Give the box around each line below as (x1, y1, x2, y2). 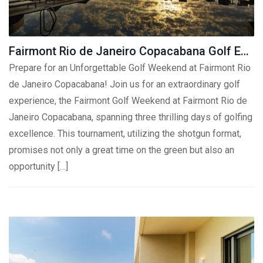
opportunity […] (9, 161, 68, 172)
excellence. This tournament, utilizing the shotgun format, (9, 128, 241, 139)
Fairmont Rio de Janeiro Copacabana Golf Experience (241, 44, 249, 58)
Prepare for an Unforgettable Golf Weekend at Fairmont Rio (9, 62, 251, 73)
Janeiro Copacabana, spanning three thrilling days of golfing (9, 112, 252, 123)
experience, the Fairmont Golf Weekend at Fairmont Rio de (9, 95, 247, 106)
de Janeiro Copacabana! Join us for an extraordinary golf (9, 79, 240, 90)
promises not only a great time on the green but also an (9, 144, 234, 156)
